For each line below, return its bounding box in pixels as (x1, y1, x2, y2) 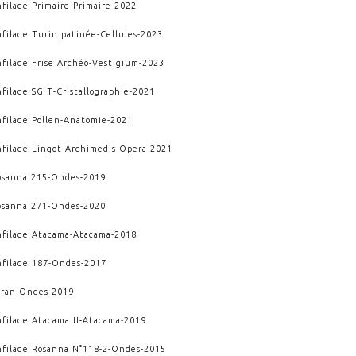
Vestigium (92, 57, 140, 68)
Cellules (100, 29, 138, 39)
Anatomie (64, 114, 108, 125)
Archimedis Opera (65, 143, 148, 153)
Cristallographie (56, 86, 130, 96)
